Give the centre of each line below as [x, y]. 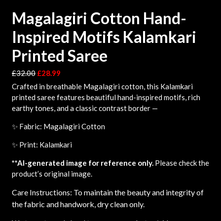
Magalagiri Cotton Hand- [99, 18]
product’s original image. [52, 174]
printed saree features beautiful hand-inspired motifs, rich [106, 97]
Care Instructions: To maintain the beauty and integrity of [108, 192]
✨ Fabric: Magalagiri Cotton [58, 126]
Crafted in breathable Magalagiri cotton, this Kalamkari [102, 86]
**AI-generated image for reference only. [83, 163]
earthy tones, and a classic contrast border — [85, 108]
